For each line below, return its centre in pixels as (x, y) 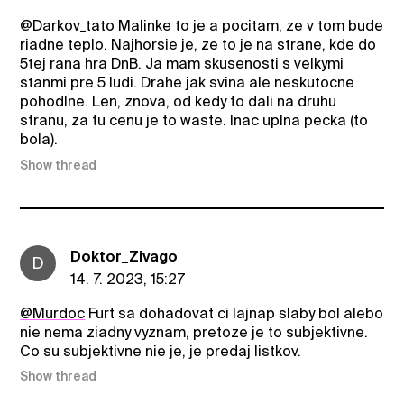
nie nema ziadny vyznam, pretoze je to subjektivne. (194, 332)
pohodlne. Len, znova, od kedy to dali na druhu (179, 102)
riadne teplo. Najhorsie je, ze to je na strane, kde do (198, 45)
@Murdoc (53, 313)
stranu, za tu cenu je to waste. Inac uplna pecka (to (194, 121)
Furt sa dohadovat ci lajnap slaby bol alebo (234, 313)
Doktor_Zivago (124, 256)
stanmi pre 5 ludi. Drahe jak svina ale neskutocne (188, 83)
